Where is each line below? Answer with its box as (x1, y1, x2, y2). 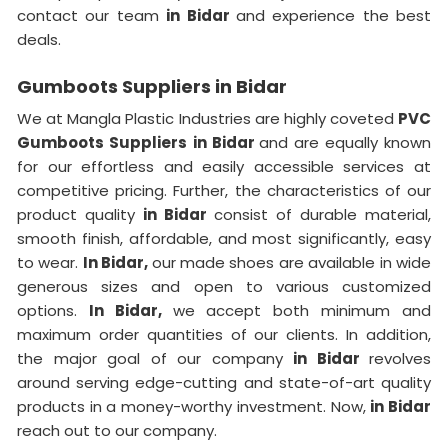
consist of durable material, (214, 204, 431, 226)
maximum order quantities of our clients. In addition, (17, 324, 431, 346)
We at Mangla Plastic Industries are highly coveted (17, 108, 398, 130)
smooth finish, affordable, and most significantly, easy (17, 228, 431, 250)
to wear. (17, 252, 83, 274)
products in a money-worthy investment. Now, (17, 396, 371, 418)
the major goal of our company (17, 348, 293, 370)
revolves (369, 348, 431, 370)
